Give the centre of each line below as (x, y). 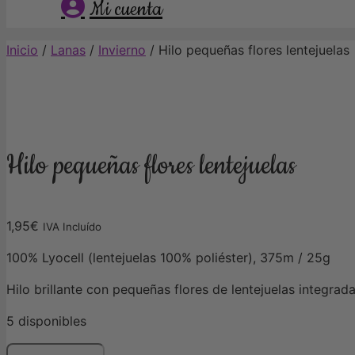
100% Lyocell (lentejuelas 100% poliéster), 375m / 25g (168, 258)
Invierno (122, 50)
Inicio (22, 50)
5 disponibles (46, 321)
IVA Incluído (72, 227)
